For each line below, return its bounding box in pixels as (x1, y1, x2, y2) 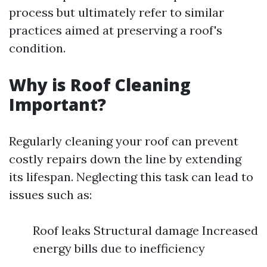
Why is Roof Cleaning (9, 73, 191, 96)
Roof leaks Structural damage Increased (33, 223, 258, 238)
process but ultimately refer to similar (9, 5, 224, 20)
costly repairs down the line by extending (9, 151, 241, 166)
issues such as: (9, 187, 92, 202)
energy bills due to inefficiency (33, 241, 205, 256)
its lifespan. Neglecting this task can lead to (9, 169, 253, 184)
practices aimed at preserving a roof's (9, 23, 222, 38)
